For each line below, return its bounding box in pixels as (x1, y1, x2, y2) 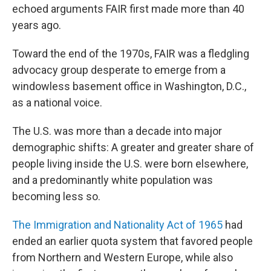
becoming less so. (12, 190, 100, 203)
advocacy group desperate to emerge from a (12, 64, 226, 77)
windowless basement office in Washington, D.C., (12, 80, 246, 93)
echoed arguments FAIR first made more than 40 (12, 2, 244, 16)
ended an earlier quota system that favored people (12, 235, 253, 248)
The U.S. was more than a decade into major (12, 125, 222, 138)
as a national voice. (12, 96, 102, 109)
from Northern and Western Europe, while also (12, 251, 233, 264)
